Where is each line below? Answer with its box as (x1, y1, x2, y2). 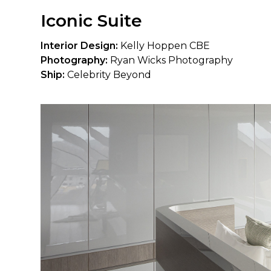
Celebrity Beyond (65, 68, 152, 80)
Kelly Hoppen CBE (118, 39, 211, 51)
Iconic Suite (41, 10, 143, 31)
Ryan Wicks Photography (108, 54, 233, 66)
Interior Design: (41, 39, 119, 51)
